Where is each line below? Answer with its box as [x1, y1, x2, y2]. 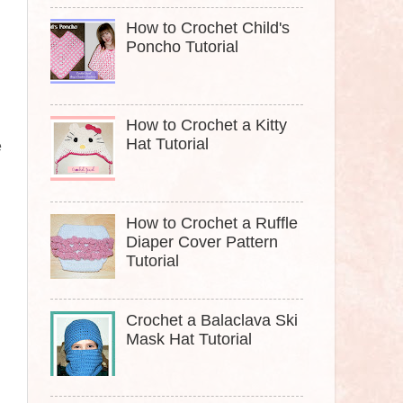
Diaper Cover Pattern [126, 232, 279, 251]
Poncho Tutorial [126, 38, 239, 57]
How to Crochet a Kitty [126, 116, 288, 135]
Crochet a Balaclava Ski [126, 310, 299, 329]
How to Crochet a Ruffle [126, 213, 299, 232]
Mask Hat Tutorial [126, 329, 253, 348]
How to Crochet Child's [126, 19, 291, 38]
